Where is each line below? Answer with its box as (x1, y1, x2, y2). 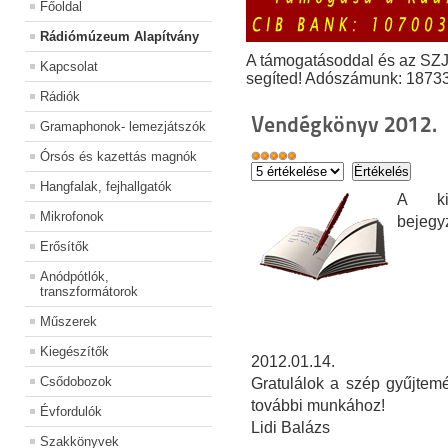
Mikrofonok (40, 209, 104, 225)
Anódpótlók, (40, 269, 109, 285)
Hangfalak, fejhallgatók (40, 179, 172, 195)
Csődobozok (40, 374, 112, 390)
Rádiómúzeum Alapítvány (40, 29, 199, 45)
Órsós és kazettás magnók (40, 149, 197, 165)
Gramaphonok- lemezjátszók (40, 119, 206, 135)
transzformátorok (40, 284, 138, 300)
